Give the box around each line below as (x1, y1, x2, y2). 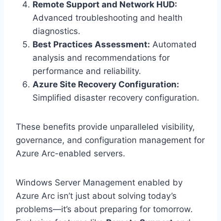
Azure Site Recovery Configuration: (33, 79, 179, 90)
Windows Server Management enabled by (16, 178, 183, 188)
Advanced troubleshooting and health (33, 13, 183, 23)
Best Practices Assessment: (33, 39, 150, 50)
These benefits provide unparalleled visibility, (16, 122, 195, 132)
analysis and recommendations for (33, 53, 170, 63)
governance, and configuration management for (16, 135, 205, 146)
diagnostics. (33, 26, 80, 37)
